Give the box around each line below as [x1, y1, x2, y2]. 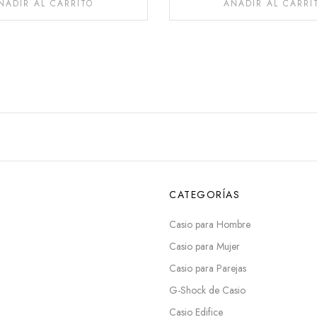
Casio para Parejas [169, 261, 246, 276]
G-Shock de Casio [169, 283, 246, 298]
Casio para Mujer [169, 239, 240, 254]
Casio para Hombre [169, 217, 250, 232]
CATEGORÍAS [169, 188, 240, 202]
